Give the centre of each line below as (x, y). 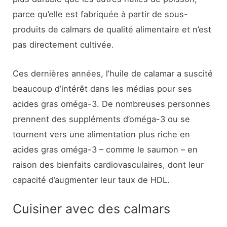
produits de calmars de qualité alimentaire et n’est (112, 30)
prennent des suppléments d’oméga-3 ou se (102, 119)
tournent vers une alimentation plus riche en (102, 134)
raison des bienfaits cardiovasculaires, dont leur (108, 164)
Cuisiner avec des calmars (92, 209)
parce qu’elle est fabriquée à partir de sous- (101, 14)
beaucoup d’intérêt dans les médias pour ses (103, 88)
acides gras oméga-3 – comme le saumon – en (105, 149)
